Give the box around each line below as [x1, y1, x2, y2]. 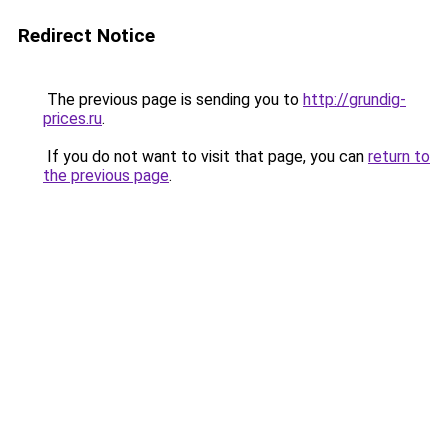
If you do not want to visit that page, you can [43, 147, 368, 166]
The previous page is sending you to [43, 90, 303, 109]
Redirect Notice [18, 24, 155, 47]
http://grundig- [303, 90, 406, 109]
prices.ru [43, 109, 102, 128]
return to [368, 147, 430, 166]
